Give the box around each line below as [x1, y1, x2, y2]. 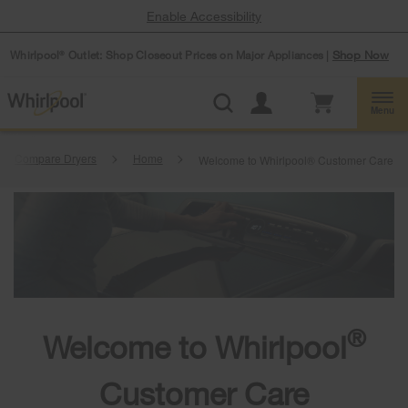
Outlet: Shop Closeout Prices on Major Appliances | [65, 47, 332, 62]
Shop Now [331, 47, 389, 62]
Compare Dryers [15, 150, 97, 166]
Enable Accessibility [147, 8, 261, 24]
